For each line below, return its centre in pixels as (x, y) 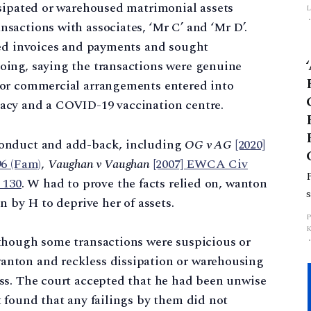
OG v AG (208, 144)
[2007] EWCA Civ (200, 164)
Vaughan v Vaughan (99, 164)
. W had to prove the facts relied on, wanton (144, 183)
